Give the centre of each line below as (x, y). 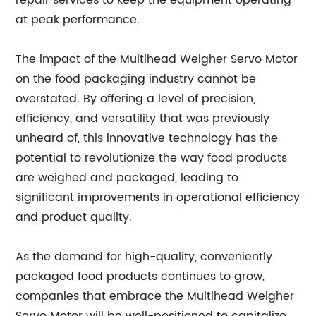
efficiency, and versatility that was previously (143, 119)
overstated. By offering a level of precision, (136, 99)
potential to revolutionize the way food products (152, 158)
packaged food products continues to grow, (140, 276)
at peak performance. (78, 20)
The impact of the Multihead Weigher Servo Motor (157, 59)
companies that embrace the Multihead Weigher (155, 296)
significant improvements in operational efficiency (158, 197)
